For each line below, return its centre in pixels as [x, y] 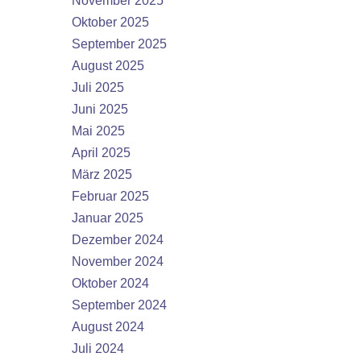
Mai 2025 [98, 131]
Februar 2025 [110, 196]
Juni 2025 [100, 109]
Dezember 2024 [118, 240]
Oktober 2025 [110, 22]
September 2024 [119, 305]
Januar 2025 [108, 218]
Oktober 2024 [110, 283]
